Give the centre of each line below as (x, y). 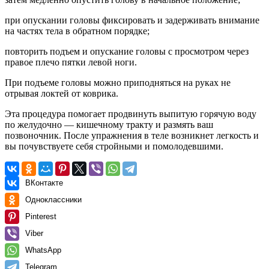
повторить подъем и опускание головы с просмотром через (127, 51)
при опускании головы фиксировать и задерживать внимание (132, 20)
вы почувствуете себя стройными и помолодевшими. (114, 146)
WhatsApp (43, 250)
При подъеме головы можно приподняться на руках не (118, 83)
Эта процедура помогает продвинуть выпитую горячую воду (131, 114)
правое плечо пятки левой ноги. (71, 62)
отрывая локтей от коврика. (62, 93)
